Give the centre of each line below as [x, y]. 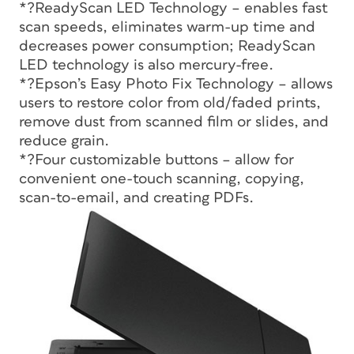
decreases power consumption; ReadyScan [167, 46]
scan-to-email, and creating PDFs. [136, 198]
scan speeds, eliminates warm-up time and [167, 27]
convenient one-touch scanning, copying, [162, 179]
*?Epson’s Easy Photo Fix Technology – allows [176, 84]
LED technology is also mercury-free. [146, 65]
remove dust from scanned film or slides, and [174, 122]
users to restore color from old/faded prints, [170, 103]
